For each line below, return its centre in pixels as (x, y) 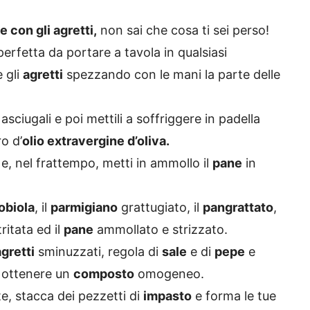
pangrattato (238, 208)
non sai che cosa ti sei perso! (183, 30)
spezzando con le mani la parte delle (172, 75)
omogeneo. (169, 274)
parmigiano (84, 208)
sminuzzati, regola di (98, 252)
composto (104, 274)
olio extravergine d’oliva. (96, 141)
